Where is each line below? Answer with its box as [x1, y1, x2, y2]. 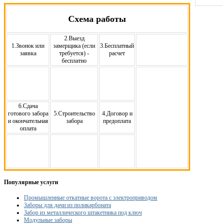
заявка [19, 49, 36, 57]
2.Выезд [64, 34, 85, 42]
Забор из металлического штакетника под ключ [24, 209, 142, 216]
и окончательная [7, 117, 48, 124]
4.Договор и [102, 110, 132, 117]
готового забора [7, 110, 48, 117]
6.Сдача [18, 102, 38, 110]
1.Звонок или [11, 42, 44, 49]
